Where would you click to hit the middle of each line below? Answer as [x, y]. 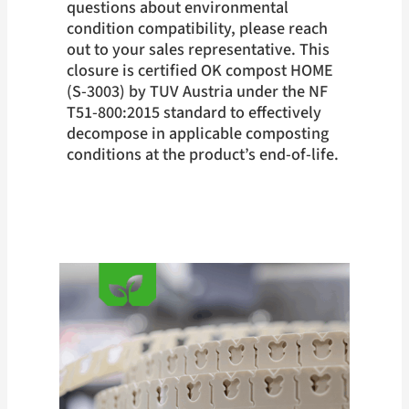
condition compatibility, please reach [197, 28]
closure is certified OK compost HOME [199, 70]
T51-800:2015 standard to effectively [194, 112]
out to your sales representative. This [198, 49]
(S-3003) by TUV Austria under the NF [197, 91]
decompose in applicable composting [197, 133]
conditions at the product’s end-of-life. [202, 154]
